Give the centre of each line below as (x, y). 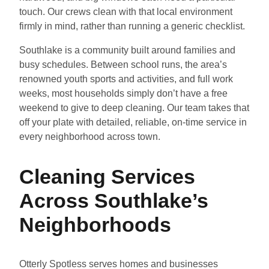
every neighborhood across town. (90, 136)
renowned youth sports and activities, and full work (126, 79)
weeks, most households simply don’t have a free (123, 93)
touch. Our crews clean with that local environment (126, 12)
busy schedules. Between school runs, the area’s (123, 64)
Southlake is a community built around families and (127, 50)
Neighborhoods (95, 224)
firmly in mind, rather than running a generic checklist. (132, 26)
